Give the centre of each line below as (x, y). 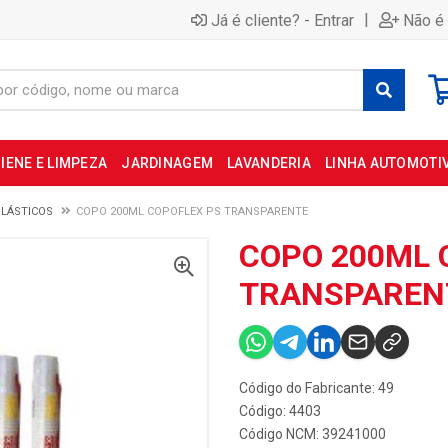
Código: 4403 (280, 411)
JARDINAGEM (167, 163)
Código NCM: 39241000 (312, 434)
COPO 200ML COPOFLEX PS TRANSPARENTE (192, 211)
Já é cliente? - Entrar (282, 20)
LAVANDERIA (269, 163)
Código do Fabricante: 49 (316, 388)
